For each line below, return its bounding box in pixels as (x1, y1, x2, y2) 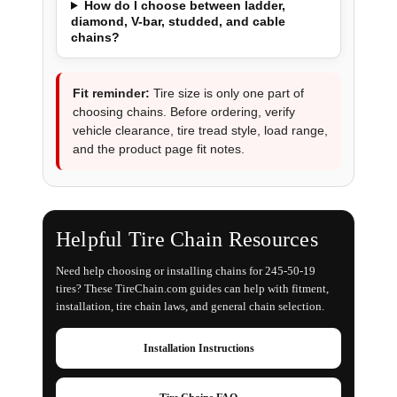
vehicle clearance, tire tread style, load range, (72, 122, 328, 137)
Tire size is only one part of (149, 85, 304, 100)
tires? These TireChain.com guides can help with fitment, (55, 281, 329, 295)
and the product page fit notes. (72, 141, 245, 156)
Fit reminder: (72, 85, 150, 100)
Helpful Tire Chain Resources (55, 227, 318, 251)
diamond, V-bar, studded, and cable (70, 13, 285, 28)
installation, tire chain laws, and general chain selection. (55, 299, 324, 313)
